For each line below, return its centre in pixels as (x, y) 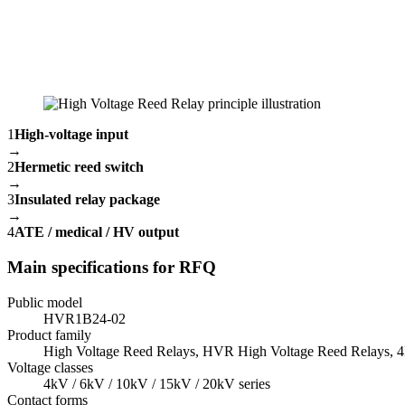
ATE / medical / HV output (97, 232)
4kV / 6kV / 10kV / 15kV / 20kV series (157, 383)
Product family (49, 334)
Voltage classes (50, 367)
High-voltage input (71, 135)
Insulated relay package (87, 200)
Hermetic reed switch (79, 167)
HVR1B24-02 (85, 318)
